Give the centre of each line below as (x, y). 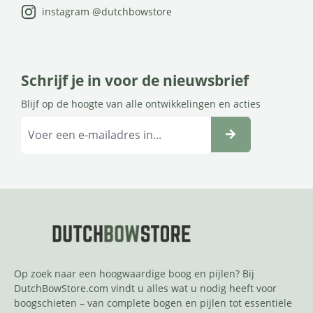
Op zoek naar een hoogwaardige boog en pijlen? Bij (134, 274)
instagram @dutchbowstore (107, 11)
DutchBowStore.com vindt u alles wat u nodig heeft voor (145, 289)
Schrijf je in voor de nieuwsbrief (135, 80)
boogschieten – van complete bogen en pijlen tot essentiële (153, 303)
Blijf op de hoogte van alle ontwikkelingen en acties (141, 103)
